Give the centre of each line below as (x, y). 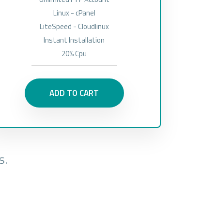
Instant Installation (74, 40)
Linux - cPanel (74, 13)
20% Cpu (74, 54)
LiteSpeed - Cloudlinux (74, 26)
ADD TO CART (74, 93)
